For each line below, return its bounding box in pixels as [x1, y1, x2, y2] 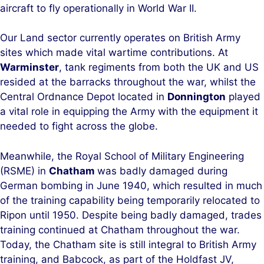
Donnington [167, 91, 226, 103]
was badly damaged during [97, 164, 227, 177]
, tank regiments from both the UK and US [59, 61, 259, 73]
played [226, 91, 260, 103]
